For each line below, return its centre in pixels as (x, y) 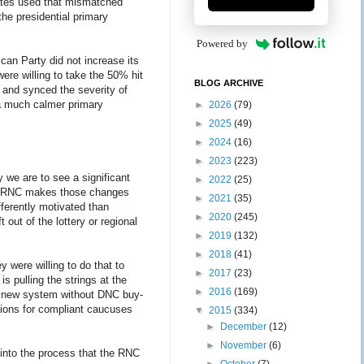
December (245, 327)
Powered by (223, 43)
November (245, 345)
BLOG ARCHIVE (229, 83)
